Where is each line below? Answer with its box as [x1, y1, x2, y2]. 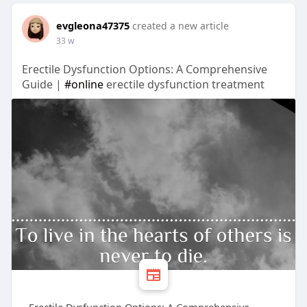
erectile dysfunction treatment [103, 77, 265, 93]
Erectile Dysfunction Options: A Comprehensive [21, 62, 267, 77]
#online [64, 77, 103, 93]
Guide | [21, 77, 64, 93]
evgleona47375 [56, 19, 130, 33]
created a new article [132, 19, 229, 33]
